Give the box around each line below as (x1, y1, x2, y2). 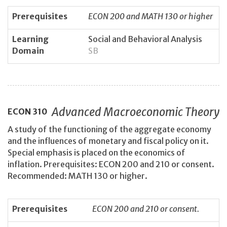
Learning (12, 34, 49, 45)
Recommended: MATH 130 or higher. (8, 171, 147, 181)
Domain (12, 46, 44, 56)
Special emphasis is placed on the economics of (8, 147, 185, 158)
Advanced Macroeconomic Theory (52, 104, 219, 119)
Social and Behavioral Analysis (88, 34, 202, 45)
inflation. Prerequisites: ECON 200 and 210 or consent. (8, 159, 214, 170)
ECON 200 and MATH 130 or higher (88, 11, 213, 22)
